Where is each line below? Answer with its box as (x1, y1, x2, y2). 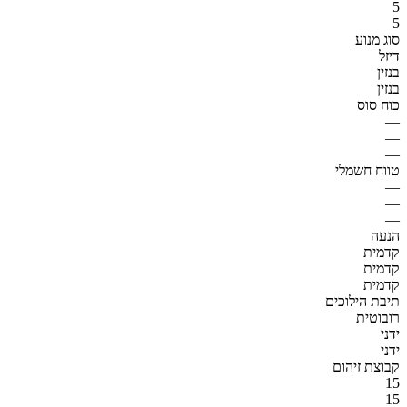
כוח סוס (357, 96, 400, 113)
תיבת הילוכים (325, 293, 400, 309)
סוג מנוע (355, 31, 400, 47)
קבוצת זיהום (333, 358, 400, 374)
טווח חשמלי (335, 162, 400, 178)
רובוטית (356, 309, 400, 325)
